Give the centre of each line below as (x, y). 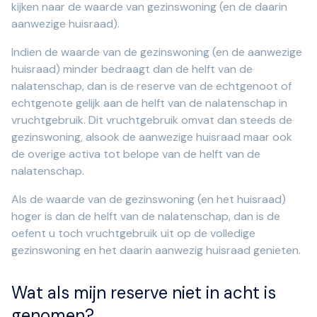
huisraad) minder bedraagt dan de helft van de (132, 69)
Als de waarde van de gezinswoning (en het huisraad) (149, 200)
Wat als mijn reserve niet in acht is (144, 293)
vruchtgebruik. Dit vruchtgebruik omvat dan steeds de (152, 120)
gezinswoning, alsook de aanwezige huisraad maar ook (152, 137)
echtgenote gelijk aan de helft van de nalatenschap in (149, 103)
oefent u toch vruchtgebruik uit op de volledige (133, 234)
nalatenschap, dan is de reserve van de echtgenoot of (151, 86)
